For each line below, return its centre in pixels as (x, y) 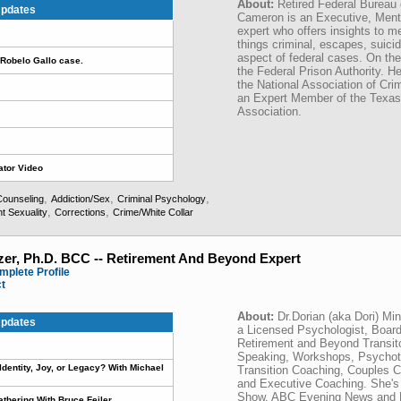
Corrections (80, 212)
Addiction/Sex (81, 199)
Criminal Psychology (162, 199)
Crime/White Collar (153, 212)
